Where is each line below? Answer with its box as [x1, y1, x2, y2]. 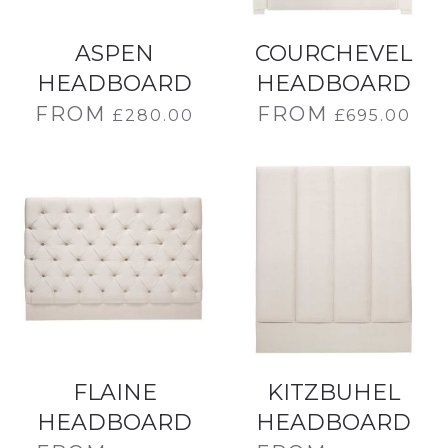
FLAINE [72, 379, 157, 406]
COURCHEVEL [255, 40, 412, 67]
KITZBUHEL [267, 379, 400, 406]
